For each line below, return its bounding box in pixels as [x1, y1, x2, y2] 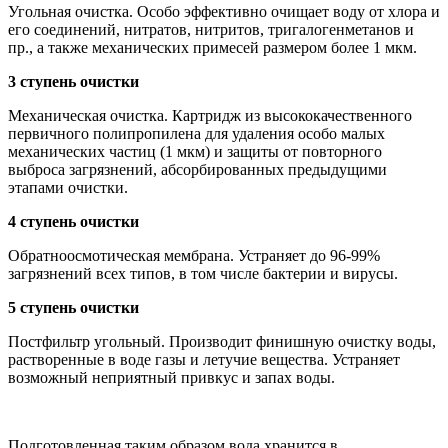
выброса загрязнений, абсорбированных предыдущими [8, 161, 387, 179]
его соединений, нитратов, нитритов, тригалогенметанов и [8, 21, 414, 39]
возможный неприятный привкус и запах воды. [8, 369, 335, 387]
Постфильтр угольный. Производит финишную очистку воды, [8, 333, 436, 351]
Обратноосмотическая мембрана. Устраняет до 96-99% [8, 247, 380, 265]
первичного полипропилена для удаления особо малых [8, 125, 385, 143]
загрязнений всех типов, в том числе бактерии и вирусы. [8, 265, 398, 283]
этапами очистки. [8, 179, 128, 197]
